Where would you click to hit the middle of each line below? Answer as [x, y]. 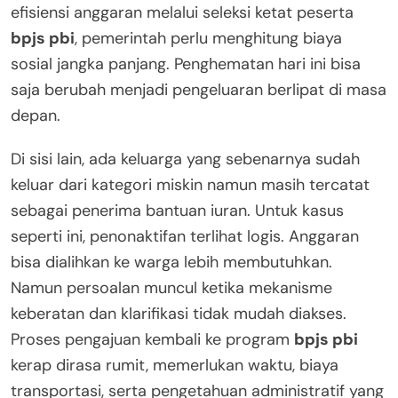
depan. [36, 115]
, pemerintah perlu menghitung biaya [208, 38]
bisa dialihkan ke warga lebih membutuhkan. [171, 262]
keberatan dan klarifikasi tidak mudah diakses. [179, 313]
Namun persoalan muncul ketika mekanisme [171, 287]
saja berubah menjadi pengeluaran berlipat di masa [199, 89]
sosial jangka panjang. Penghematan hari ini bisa [186, 64]
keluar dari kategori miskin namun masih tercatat [190, 184]
